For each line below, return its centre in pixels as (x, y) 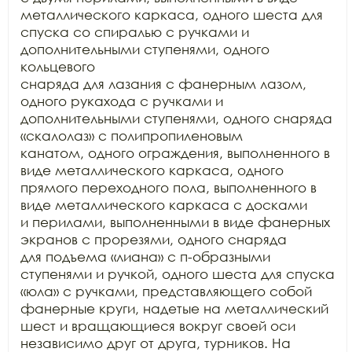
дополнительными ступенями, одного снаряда (176, 118)
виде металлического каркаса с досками (164, 205)
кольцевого (58, 66)
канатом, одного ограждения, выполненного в (175, 153)
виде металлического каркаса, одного (152, 170)
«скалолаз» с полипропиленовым (132, 136)
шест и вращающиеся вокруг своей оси (158, 326)
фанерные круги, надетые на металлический (174, 308)
